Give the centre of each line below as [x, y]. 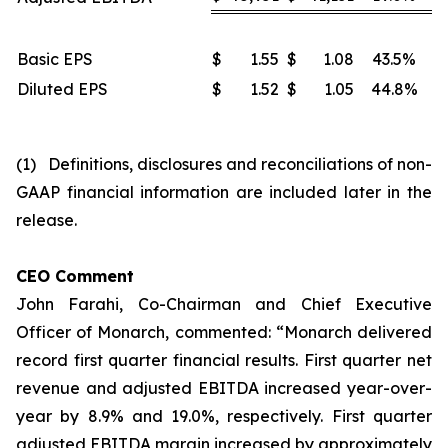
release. [46, 220]
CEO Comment [75, 276]
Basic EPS [55, 59]
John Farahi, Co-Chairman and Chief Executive [224, 304]
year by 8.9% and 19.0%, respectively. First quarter [224, 416]
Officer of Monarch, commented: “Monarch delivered [224, 332]
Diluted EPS [62, 89]
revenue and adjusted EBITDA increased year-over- [224, 388]
